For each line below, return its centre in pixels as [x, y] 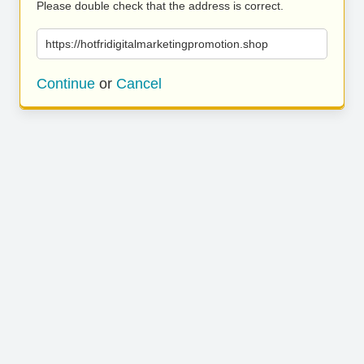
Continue [66, 84]
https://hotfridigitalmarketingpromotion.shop [157, 44]
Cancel [139, 84]
